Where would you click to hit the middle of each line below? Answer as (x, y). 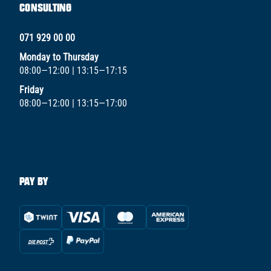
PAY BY (34, 181)
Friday (31, 90)
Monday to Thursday (59, 57)
